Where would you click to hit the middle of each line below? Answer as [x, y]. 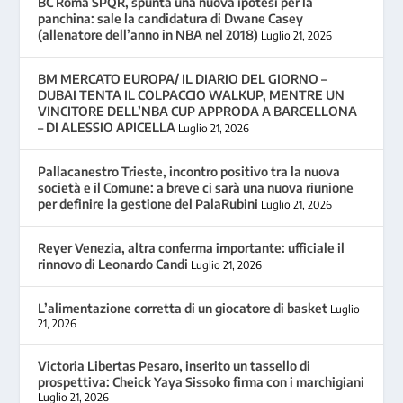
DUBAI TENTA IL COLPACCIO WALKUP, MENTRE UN [192, 95]
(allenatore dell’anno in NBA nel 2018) [148, 35]
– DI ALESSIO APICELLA [107, 128]
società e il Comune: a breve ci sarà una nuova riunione [196, 188]
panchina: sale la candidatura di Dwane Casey [171, 19]
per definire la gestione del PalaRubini [148, 204]
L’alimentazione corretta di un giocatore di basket [183, 309]
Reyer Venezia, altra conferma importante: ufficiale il [192, 248]
